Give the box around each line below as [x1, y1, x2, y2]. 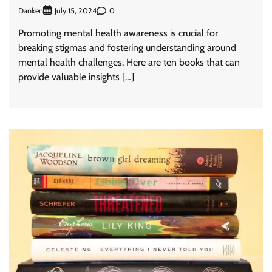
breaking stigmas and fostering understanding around [18, 42, 236, 54]
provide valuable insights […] [18, 71, 134, 83]
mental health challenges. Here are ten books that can [18, 56, 240, 69]
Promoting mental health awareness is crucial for [18, 27, 218, 39]
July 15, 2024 [55, 6, 97, 16]
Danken [18, 5, 43, 15]
